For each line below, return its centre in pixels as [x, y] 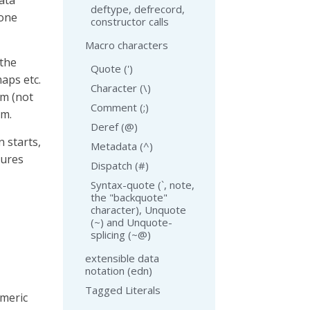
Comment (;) [120, 107]
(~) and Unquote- [131, 222]
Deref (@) [114, 127]
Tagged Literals [123, 290]
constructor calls [130, 21]
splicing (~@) [121, 235]
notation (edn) [119, 271]
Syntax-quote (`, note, [143, 185]
